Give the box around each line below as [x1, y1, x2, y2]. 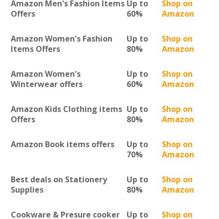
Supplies [11, 184, 44, 196]
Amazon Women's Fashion [11, 33, 112, 44]
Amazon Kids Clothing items [11, 104, 122, 115]
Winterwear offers [11, 79, 83, 90]
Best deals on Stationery [11, 174, 107, 185]
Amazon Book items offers [11, 139, 114, 150]
